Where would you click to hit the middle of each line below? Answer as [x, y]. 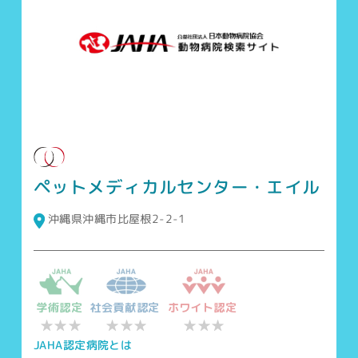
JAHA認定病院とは [83, 344]
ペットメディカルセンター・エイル [177, 187]
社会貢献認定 [125, 307]
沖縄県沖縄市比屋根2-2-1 [117, 218]
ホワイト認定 [202, 307]
